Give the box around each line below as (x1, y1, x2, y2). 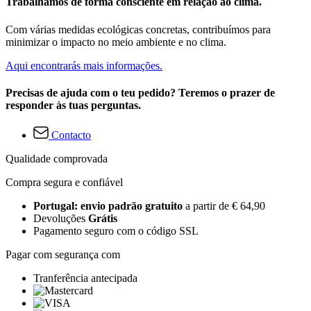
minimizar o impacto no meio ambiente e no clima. (6, 35, 226, 48)
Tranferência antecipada (33, 272, 137, 285)
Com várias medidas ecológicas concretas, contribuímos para (6, 23, 271, 35)
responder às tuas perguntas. (6, 99, 141, 111)
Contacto (51, 129, 91, 142)
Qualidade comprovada (6, 153, 108, 165)
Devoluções (33, 212, 88, 225)
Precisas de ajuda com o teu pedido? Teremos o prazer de (6, 86, 275, 99)
